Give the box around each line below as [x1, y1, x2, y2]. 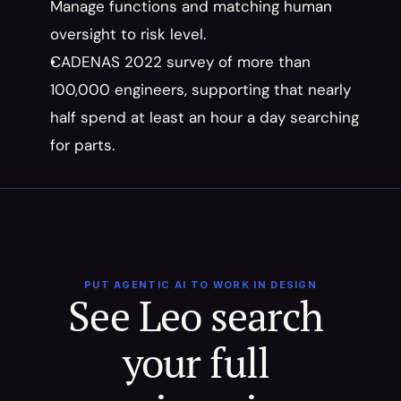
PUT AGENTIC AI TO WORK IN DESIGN [83, 278, 318, 291]
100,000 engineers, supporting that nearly [50, 80, 351, 99]
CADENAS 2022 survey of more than [50, 52, 311, 72]
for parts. [50, 135, 115, 155]
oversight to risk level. [50, 24, 206, 44]
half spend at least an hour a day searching [50, 107, 359, 127]
